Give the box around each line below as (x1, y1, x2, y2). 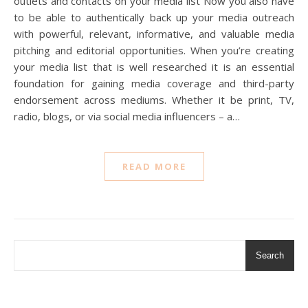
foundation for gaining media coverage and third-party (14, 76, 294, 90)
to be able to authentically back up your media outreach (14, 10, 294, 24)
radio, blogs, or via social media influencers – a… (14, 109, 240, 123)
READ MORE (122, 159, 186, 173)
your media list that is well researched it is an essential (14, 59, 294, 74)
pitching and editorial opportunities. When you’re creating (14, 43, 294, 57)
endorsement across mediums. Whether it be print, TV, (14, 92, 294, 107)
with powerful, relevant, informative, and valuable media (14, 26, 294, 41)
